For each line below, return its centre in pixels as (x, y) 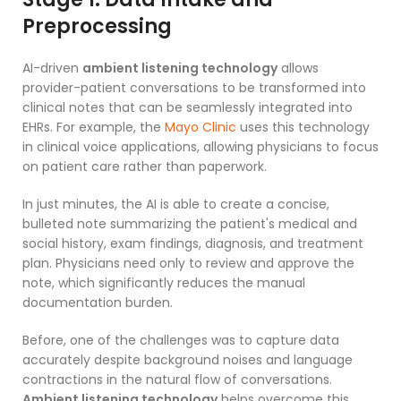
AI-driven (52, 68)
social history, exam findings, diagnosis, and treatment (193, 244)
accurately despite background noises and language (188, 360)
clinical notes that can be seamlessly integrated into (188, 108)
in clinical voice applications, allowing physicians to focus (200, 147)
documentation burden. (98, 303)
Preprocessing (97, 27)
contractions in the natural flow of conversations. (177, 380)
